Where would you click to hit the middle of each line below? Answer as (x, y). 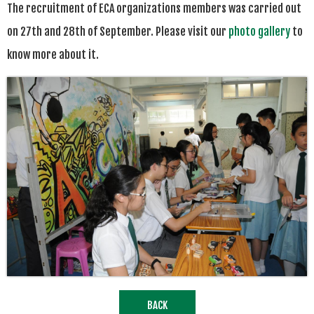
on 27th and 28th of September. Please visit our (118, 31)
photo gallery (259, 31)
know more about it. (54, 54)
